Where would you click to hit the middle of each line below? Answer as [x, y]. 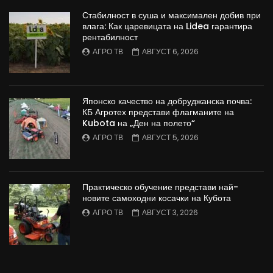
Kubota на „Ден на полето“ [139, 123]
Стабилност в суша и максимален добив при [172, 15]
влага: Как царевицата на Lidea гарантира [167, 26]
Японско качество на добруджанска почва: [167, 101]
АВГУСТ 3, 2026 [170, 212]
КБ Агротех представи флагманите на [158, 112]
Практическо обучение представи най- [160, 187]
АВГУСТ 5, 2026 [170, 137]
